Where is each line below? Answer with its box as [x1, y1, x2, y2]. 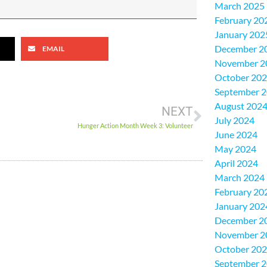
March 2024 [215, 172, 265, 184]
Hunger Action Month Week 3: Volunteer [77, 122, 193, 130]
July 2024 [215, 114, 254, 126]
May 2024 [215, 143, 256, 155]
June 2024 [215, 129, 257, 141]
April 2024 [215, 157, 258, 169]
